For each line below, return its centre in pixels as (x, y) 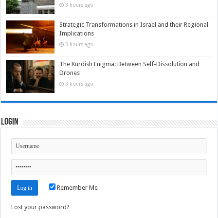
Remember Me (77, 188)
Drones (70, 73)
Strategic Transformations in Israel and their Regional (134, 24)
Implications (77, 33)
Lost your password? (41, 207)
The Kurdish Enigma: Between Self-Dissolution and (130, 64)
